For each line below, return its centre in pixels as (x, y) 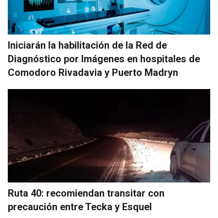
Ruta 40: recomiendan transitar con (86, 193)
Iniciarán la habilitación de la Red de (87, 45)
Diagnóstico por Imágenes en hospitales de (104, 59)
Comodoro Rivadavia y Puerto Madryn (93, 73)
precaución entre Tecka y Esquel (80, 207)
